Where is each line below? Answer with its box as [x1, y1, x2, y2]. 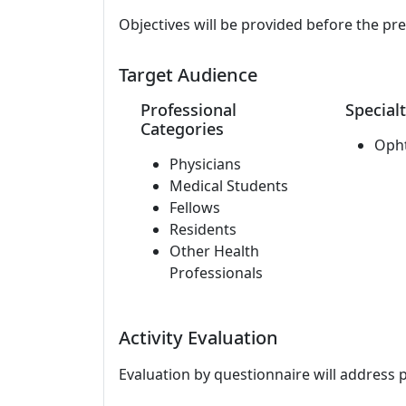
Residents [169, 219, 237, 239]
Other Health [169, 241, 259, 261]
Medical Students [169, 176, 288, 196]
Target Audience [119, 63, 257, 87]
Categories [140, 118, 224, 140]
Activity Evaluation [119, 325, 278, 350]
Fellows [169, 198, 220, 217]
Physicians [169, 154, 241, 174]
